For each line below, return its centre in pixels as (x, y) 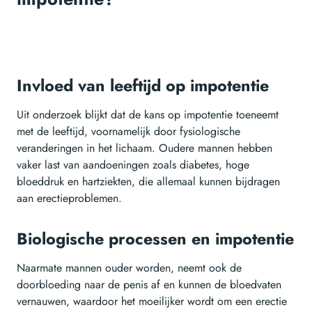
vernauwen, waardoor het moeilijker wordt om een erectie (152, 302)
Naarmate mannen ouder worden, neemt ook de (129, 268)
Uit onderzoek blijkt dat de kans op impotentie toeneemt (148, 115)
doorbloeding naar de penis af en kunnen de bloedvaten (149, 285)
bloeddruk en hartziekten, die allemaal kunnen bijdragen (148, 182)
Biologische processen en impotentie (155, 239)
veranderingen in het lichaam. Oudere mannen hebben (145, 148)
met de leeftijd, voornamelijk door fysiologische (128, 132)
